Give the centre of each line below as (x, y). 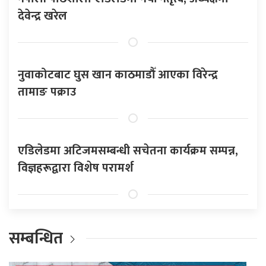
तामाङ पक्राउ (47, 92)
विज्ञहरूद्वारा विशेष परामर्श (76, 168)
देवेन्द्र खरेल (42, 16)
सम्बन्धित (38, 238)
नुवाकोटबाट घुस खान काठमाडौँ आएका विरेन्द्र (118, 75)
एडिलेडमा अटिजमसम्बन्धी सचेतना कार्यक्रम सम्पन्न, (128, 151)
